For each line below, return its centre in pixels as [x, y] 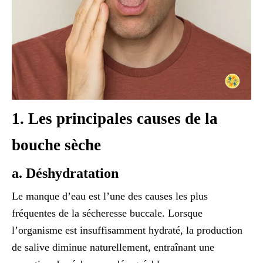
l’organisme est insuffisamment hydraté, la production [127, 230]
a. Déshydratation [65, 173]
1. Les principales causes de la [115, 118]
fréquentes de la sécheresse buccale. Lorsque [107, 213]
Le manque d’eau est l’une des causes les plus [110, 196]
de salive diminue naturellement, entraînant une [113, 247]
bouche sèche [56, 145]
